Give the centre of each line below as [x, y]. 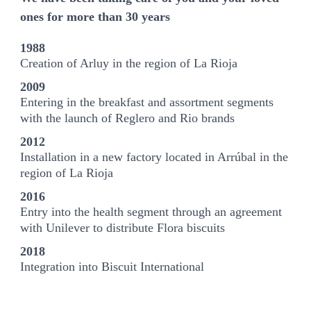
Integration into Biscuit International [112, 266]
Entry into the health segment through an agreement [151, 211]
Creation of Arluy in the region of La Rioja [129, 63]
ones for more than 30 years [95, 17]
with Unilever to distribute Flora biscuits [123, 227]
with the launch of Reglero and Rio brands [128, 118]
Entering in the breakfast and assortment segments [147, 102]
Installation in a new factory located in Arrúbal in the [154, 157]
